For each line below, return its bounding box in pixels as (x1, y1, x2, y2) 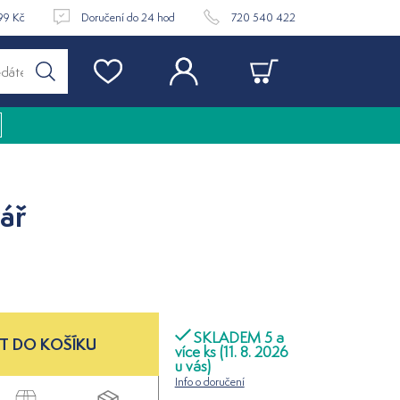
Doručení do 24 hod (81, 9, 176, 25)
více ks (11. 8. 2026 (174, 342, 288, 362)
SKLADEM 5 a (193, 328, 284, 348)
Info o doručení (174, 374, 245, 390)
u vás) (174, 356, 211, 377)
